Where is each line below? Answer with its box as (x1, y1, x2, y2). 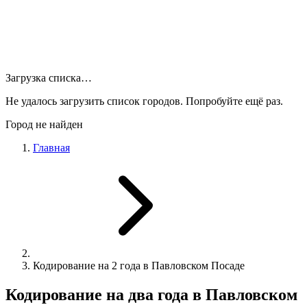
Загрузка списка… (5, 72, 92, 84)
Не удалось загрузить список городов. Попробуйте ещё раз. (5, 95, 283, 107)
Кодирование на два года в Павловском (5, 285, 297, 304)
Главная (33, 142, 70, 153)
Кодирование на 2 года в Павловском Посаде (33, 260, 245, 271)
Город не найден (5, 119, 83, 130)
